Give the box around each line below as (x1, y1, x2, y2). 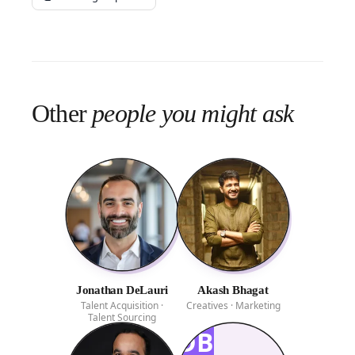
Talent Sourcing (88, 311, 156, 324)
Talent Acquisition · (81, 299, 163, 312)
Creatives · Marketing (185, 299, 281, 312)
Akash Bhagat (197, 284, 269, 296)
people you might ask (92, 99, 294, 128)
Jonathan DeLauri (75, 284, 169, 296)
